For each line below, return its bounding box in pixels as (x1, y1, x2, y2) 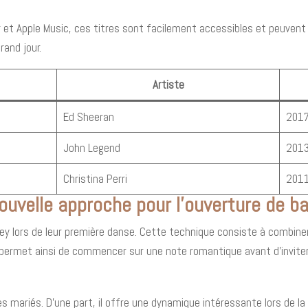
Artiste (152, 76, 184, 92)
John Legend (63, 140, 120, 155)
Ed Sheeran (63, 109, 114, 124)
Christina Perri (63, 170, 127, 186)
